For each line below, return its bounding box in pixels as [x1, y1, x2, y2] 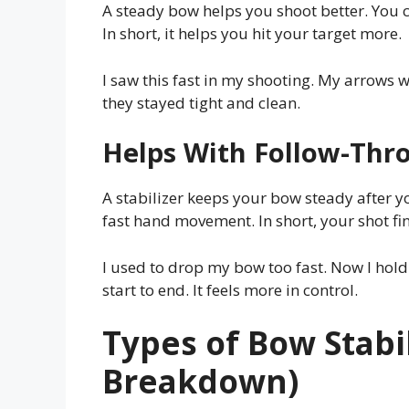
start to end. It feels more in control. [102, 278, 358, 300]
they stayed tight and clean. [102, 91, 300, 113]
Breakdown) [102, 360, 299, 404]
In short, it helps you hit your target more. [102, 23, 402, 45]
